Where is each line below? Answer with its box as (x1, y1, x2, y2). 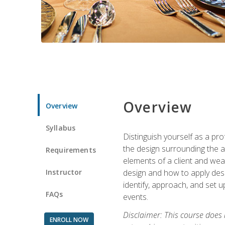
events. (123, 191, 148, 202)
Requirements (46, 145, 96, 155)
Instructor (46, 167, 82, 177)
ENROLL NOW (49, 215, 88, 224)
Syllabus (46, 123, 76, 133)
